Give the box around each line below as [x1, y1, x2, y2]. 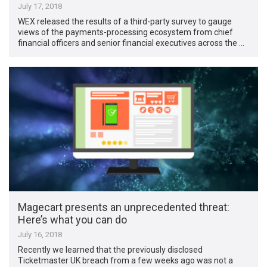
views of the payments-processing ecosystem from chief [18, 27, 234, 38]
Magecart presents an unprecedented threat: [18, 200, 230, 213]
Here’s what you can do [18, 213, 128, 226]
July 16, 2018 [18, 229, 63, 239]
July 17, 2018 [18, 2, 63, 11]
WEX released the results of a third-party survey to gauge [18, 17, 232, 27]
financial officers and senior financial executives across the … [18, 38, 245, 48]
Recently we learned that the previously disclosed [18, 244, 203, 254]
